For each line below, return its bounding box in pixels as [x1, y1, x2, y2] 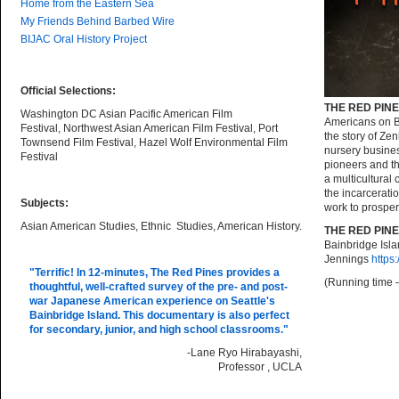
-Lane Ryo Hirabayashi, [187, 346, 302, 359]
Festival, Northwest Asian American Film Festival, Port [20, 122, 278, 134]
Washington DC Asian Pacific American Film [20, 108, 232, 120]
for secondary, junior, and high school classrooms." [29, 323, 289, 336]
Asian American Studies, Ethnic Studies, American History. [20, 220, 302, 232]
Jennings [324, 253, 371, 265]
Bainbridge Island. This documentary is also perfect [29, 309, 289, 322]
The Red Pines [151, 266, 224, 279]
